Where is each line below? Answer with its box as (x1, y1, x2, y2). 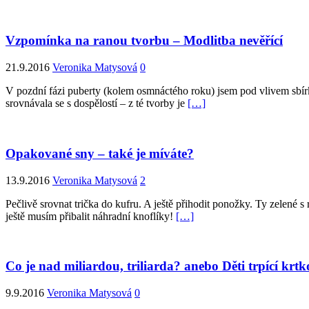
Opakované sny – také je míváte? (6, 146, 194, 161)
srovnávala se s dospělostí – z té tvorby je (6, 97, 188, 110)
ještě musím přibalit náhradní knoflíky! (6, 210, 176, 222)
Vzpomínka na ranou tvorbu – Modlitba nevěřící (6, 33, 283, 48)
